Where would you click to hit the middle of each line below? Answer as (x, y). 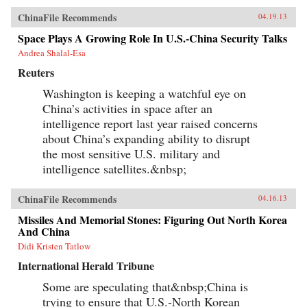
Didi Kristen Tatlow (54, 246)
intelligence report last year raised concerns (150, 123)
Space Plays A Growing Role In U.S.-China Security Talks (152, 38)
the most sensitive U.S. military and (131, 153)
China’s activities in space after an (127, 108)
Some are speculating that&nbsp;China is (145, 286)
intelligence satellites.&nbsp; (114, 168)
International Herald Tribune (86, 265)
